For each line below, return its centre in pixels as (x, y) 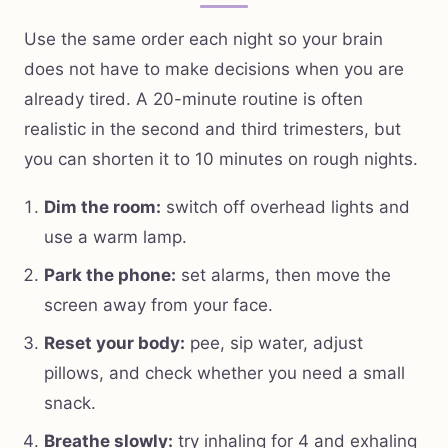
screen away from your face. (158, 305)
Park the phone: (110, 275)
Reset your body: (114, 343)
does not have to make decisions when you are (214, 69)
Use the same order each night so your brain (203, 39)
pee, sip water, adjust (274, 343)
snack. (70, 403)
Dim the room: (102, 207)
